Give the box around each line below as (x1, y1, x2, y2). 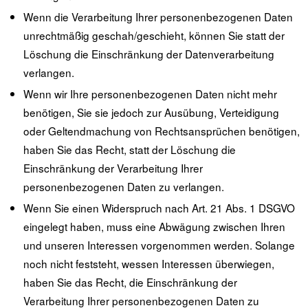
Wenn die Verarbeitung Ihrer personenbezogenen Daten (23, 9, 294, 25)
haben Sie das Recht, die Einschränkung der (23, 274, 238, 290)
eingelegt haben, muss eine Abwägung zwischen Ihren (23, 219, 286, 234)
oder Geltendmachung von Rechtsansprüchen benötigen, (23, 123, 300, 139)
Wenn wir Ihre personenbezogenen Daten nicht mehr (23, 86, 278, 102)
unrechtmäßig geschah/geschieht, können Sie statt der (23, 27, 285, 43)
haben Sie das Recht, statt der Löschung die (23, 142, 236, 157)
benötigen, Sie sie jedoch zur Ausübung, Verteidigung (23, 104, 280, 120)
